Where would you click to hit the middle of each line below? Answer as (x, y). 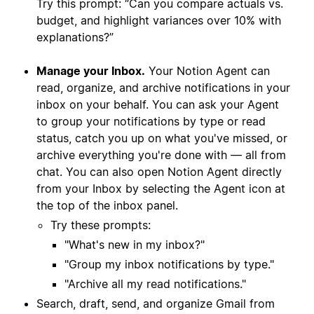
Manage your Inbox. (91, 71)
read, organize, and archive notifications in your (163, 88)
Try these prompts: (101, 225)
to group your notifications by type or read (151, 122)
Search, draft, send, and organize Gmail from (156, 304)
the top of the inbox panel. (107, 206)
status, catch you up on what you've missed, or (162, 138)
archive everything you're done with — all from (161, 155)
